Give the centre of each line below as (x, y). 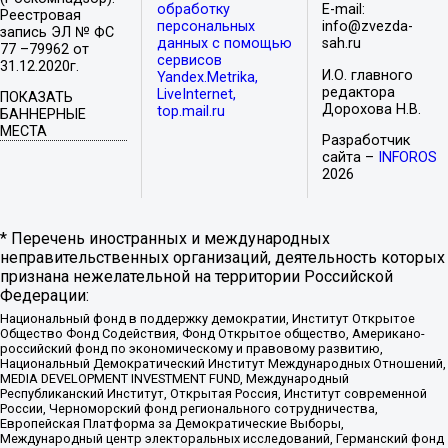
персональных (205, 27)
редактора (359, 92)
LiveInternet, (196, 95)
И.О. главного (368, 75)
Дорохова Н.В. (372, 109)
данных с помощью (224, 44)
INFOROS (408, 158)
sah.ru (342, 44)
